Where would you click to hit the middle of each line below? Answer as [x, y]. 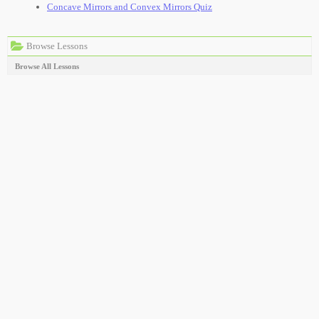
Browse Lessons [56, 46]
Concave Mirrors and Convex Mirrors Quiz [130, 7]
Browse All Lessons [47, 66]
